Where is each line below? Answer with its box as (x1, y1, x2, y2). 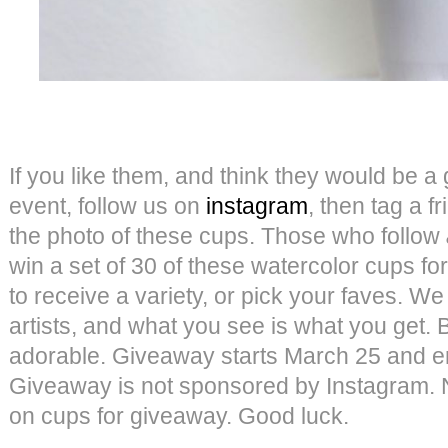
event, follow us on (9, 192, 206, 219)
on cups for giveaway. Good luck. (9, 402, 349, 429)
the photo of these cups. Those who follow (9, 222, 446, 249)
